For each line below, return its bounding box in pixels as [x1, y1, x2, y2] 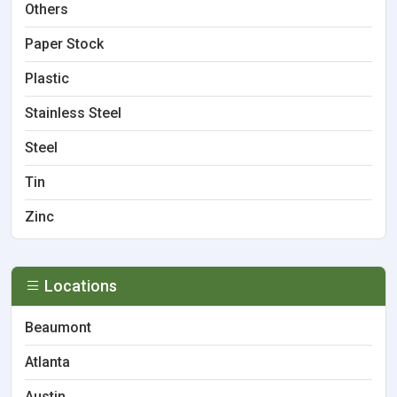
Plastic [25, 70, 69, 87]
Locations [41, 276, 117, 295]
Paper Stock [25, 35, 104, 52]
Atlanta [25, 354, 70, 370]
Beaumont [25, 319, 91, 336]
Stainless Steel [25, 105, 121, 121]
